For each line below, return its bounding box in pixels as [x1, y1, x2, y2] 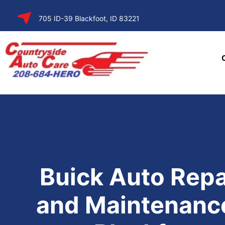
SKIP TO [15, 8, 55, 20]
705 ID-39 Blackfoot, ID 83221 [39, 14, 140, 23]
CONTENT [10, 20, 60, 32]
